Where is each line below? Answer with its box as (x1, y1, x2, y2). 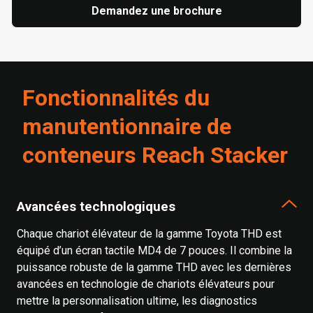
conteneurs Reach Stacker (22, 142, 288, 168)
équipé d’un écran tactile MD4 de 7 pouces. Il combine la (17, 244, 292, 257)
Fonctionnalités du (22, 85, 210, 111)
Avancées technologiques (17, 198, 175, 214)
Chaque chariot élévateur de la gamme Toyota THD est (17, 227, 282, 240)
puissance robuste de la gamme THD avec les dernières (17, 261, 291, 274)
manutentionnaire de (22, 113, 231, 140)
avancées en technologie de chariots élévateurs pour (17, 277, 275, 291)
